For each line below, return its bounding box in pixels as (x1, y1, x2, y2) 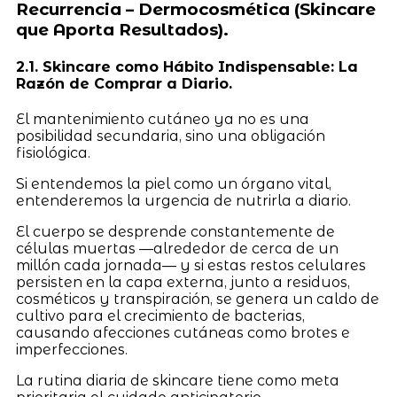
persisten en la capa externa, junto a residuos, (15, 274, 350, 292)
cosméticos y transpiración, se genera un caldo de (15, 291, 379, 308)
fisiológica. (15, 144, 94, 162)
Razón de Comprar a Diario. (15, 75, 232, 93)
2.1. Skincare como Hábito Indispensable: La (15, 58, 358, 76)
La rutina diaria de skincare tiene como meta (15, 372, 339, 390)
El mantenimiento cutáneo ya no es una (15, 111, 309, 128)
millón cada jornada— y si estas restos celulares (15, 257, 366, 275)
